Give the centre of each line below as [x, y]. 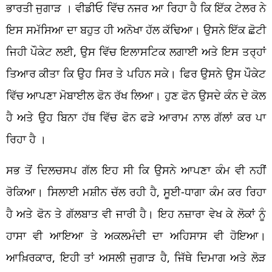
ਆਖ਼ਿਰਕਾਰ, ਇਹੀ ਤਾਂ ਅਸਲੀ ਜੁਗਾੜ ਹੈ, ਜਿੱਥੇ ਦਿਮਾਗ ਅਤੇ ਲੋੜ [136, 257]
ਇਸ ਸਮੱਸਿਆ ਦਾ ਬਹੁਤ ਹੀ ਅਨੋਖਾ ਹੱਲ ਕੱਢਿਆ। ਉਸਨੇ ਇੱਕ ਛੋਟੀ [136, 29]
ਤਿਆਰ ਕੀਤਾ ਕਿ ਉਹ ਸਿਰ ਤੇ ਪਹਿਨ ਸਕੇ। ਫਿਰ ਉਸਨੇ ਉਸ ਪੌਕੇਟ [136, 73]
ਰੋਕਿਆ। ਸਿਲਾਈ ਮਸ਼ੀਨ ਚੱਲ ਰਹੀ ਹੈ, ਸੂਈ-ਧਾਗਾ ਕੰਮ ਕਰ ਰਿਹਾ [136, 192]
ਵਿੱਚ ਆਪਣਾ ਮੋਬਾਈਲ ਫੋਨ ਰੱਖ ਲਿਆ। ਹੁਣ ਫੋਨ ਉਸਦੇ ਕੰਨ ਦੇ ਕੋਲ [136, 95]
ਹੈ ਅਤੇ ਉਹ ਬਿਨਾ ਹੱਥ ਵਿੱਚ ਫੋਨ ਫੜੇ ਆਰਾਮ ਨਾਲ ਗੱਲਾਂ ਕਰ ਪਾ [136, 117]
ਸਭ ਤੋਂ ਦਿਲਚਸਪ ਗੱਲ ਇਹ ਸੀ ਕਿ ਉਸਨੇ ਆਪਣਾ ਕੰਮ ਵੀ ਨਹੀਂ [136, 170]
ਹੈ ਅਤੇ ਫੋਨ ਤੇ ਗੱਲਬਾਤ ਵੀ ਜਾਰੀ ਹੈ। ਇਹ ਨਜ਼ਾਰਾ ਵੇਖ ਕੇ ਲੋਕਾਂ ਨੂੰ [136, 213]
